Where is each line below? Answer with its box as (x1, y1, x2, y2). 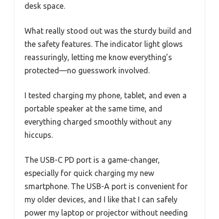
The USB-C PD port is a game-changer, (24, 155, 160, 165)
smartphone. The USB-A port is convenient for (24, 182, 188, 191)
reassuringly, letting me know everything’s (24, 53, 172, 62)
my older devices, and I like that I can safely (24, 195, 177, 204)
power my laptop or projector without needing (24, 208, 188, 218)
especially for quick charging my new (24, 169, 154, 178)
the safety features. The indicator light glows (24, 40, 183, 49)
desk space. (24, 1, 65, 11)
